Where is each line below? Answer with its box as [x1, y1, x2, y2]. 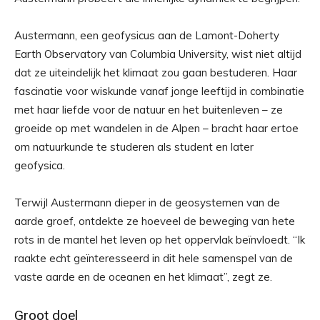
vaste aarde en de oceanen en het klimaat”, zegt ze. [14, 270, 272, 284]
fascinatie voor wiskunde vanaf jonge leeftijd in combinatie [14, 84, 304, 99]
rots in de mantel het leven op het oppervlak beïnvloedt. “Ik [14, 233, 305, 247]
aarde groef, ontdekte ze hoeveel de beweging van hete [14, 214, 295, 229]
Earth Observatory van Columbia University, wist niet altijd [14, 47, 301, 61]
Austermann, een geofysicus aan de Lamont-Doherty [14, 29, 279, 43]
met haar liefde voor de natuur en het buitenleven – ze [14, 103, 283, 117]
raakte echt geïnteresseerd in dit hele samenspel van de [14, 251, 293, 266]
